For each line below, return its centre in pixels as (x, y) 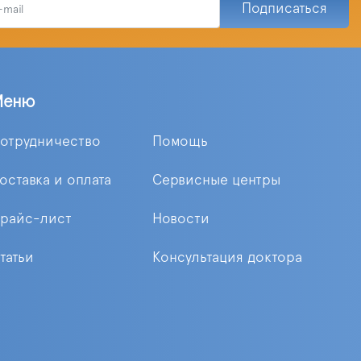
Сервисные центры (216, 180)
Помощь (180, 141)
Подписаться (284, 9)
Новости (180, 219)
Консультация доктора (227, 257)
